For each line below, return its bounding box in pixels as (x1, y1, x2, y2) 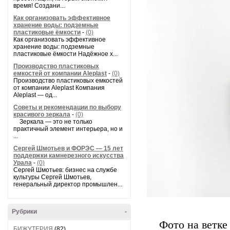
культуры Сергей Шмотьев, (13, 174, 91, 181)
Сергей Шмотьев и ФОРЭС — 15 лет (13, 145, 123, 152)
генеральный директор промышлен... (13, 181, 122, 188)
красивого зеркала (13, 111, 70, 118)
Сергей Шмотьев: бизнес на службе (13, 166, 117, 174)
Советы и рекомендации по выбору (13, 104, 121, 111)
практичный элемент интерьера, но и (13, 125, 123, 132)
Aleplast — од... (13, 91, 57, 99)
